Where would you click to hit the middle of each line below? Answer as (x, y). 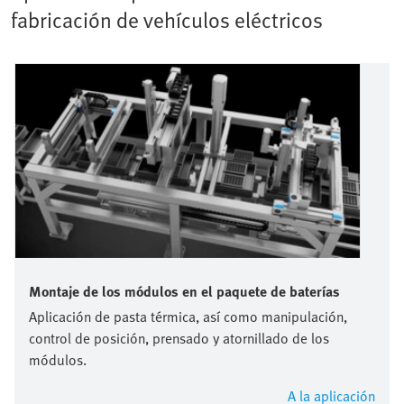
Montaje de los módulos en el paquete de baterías (184, 292)
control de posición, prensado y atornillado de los (179, 339)
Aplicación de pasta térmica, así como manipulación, (188, 317)
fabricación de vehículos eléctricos (167, 20)
